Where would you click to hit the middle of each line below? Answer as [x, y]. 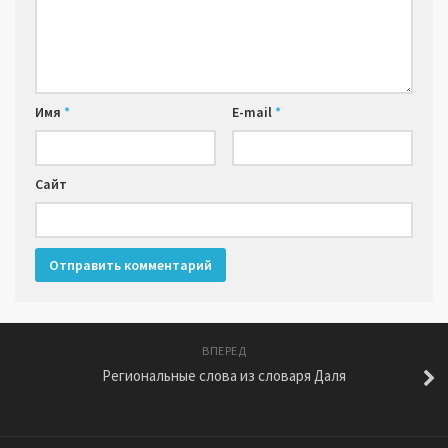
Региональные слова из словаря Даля [224, 376]
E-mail [253, 112]
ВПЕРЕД [224, 351]
